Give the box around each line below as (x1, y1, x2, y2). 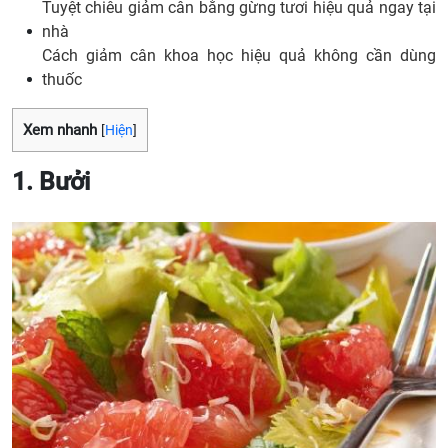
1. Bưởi (12, 167, 90, 197)
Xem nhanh (23, 121, 97, 139)
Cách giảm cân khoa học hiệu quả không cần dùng (42, 46, 436, 65)
